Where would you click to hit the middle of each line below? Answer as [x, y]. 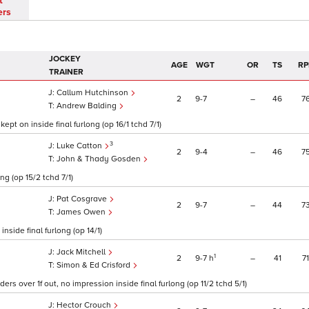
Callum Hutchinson [93, 93]
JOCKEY [65, 59]
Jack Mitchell [82, 252]
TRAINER [66, 72]
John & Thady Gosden [100, 159]
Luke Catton [80, 146]
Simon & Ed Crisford [94, 266]
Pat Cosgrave [83, 199]
